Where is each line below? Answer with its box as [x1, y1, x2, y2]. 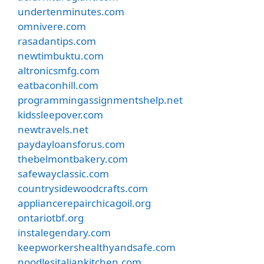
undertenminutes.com [18, 4, 124, 18]
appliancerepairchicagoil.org [18, 196, 151, 210]
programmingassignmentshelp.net [18, 93, 183, 107]
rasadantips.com [18, 34, 96, 48]
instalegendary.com [18, 225, 111, 239]
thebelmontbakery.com [18, 151, 128, 166]
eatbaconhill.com [18, 78, 98, 92]
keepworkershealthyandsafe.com [18, 240, 176, 254]
